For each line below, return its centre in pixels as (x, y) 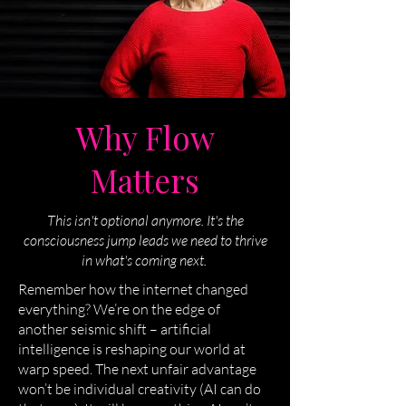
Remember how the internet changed (133, 289)
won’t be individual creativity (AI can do (140, 389)
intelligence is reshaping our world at (132, 349)
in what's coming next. (145, 260)
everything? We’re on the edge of (119, 309)
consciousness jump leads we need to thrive (145, 240)
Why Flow (145, 137)
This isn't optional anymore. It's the (145, 220)
